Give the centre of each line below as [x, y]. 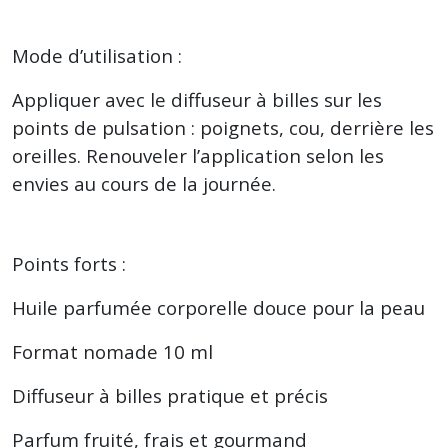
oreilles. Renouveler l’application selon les [198, 155]
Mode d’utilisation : [97, 55]
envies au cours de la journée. [144, 183]
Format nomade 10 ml [112, 351]
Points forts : [69, 263]
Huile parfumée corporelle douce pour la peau [218, 307]
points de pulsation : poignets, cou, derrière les [223, 127]
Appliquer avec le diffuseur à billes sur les [197, 99]
